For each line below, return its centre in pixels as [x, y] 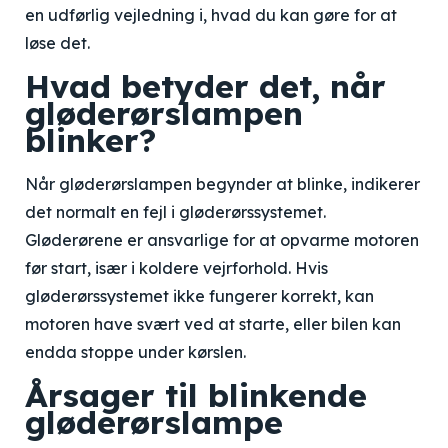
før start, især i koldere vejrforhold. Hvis [176, 268]
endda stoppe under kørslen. [135, 352]
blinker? [90, 140]
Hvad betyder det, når [205, 86]
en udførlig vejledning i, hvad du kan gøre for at [211, 15]
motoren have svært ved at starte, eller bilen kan [213, 324]
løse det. [57, 43]
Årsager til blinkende [196, 395]
